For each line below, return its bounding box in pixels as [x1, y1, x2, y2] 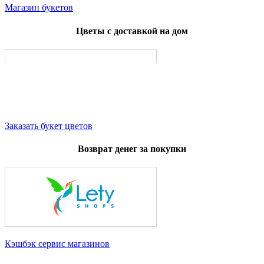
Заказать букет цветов [5, 120, 93, 131]
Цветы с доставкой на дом [76, 25, 188, 36]
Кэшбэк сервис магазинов [5, 239, 110, 249]
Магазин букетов [5, 2, 73, 13]
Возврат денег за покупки [78, 144, 186, 154]
